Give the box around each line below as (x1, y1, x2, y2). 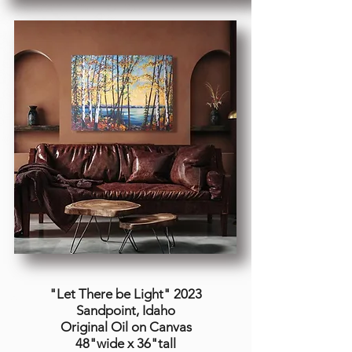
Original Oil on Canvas (60, 319, 192, 335)
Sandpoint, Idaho (76, 302, 175, 318)
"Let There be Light (49, 286, 163, 302)
